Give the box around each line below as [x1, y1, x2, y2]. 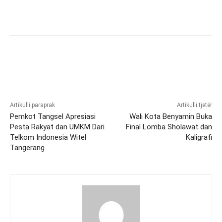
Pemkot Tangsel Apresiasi [10, 111, 96, 121]
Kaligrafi [185, 132, 212, 142]
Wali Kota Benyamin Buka [129, 111, 212, 121]
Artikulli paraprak [10, 101, 55, 109]
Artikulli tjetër [176, 101, 212, 109]
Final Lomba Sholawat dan [125, 122, 212, 131]
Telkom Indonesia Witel [10, 132, 86, 142]
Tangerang [10, 143, 45, 152]
